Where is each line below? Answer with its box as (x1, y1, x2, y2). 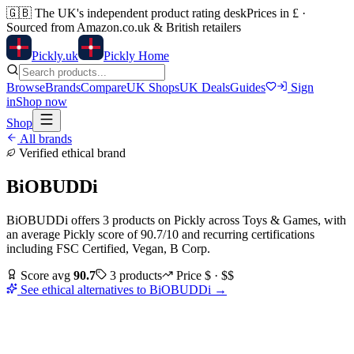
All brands (17, 132, 72, 145)
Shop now (16, 95, 67, 108)
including (6, 241, 56, 255)
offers (68, 213, 103, 227)
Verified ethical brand (16, 146, 126, 160)
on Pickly (155, 213, 205, 227)
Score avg (17, 268, 73, 282)
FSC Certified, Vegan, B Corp (56, 241, 207, 255)
